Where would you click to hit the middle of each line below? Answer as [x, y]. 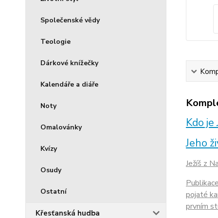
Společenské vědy [70, 20]
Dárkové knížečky [69, 63]
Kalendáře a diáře [69, 84]
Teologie [55, 42]
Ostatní [54, 191]
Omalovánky [61, 127]
